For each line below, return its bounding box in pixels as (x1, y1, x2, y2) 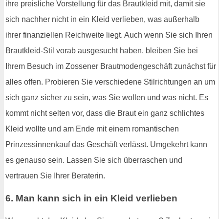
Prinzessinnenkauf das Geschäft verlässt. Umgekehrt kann (5, 140, 207, 149)
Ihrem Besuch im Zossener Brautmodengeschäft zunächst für (5, 62, 216, 71)
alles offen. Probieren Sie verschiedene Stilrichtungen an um (5, 78, 215, 87)
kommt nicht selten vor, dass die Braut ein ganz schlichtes (5, 109, 204, 118)
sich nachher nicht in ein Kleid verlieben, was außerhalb (5, 15, 199, 24)
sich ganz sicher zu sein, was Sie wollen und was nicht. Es (5, 93, 208, 102)
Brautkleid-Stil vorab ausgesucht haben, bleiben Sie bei (5, 46, 198, 55)
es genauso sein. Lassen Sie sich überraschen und (5, 156, 182, 165)
